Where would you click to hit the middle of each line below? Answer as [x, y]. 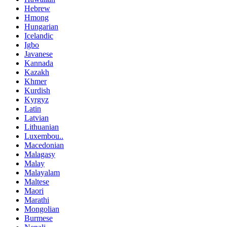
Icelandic [39, 36]
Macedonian [44, 145]
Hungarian [41, 27]
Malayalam [42, 173]
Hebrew [37, 9]
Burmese [39, 218]
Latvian [36, 118]
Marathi [37, 200]
